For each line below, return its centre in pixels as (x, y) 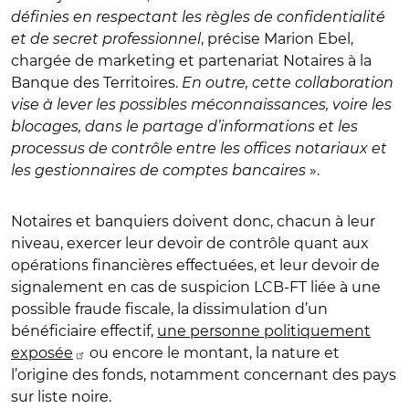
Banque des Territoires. (94, 83)
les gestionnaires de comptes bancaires (160, 170)
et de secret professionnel (106, 39)
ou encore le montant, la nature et (213, 353)
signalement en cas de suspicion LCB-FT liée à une (196, 287)
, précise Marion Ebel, (277, 39)
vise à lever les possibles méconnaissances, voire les (201, 105)
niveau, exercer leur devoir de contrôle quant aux (190, 243)
